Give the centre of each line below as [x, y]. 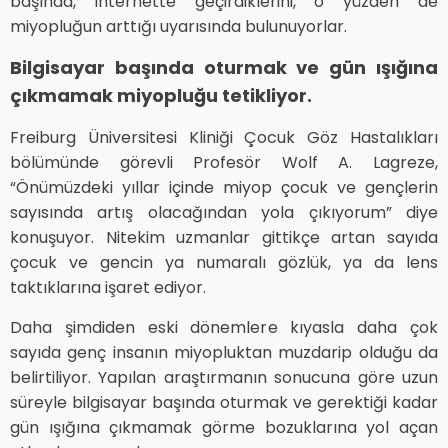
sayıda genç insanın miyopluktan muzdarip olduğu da [224, 352]
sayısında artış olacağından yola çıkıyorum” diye [224, 212]
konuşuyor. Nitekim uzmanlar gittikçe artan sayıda [224, 237]
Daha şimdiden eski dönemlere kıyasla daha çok [224, 327]
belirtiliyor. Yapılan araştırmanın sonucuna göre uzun [224, 377]
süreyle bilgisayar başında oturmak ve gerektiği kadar [224, 402]
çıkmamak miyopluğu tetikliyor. [161, 95]
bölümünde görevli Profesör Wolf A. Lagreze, [224, 162]
